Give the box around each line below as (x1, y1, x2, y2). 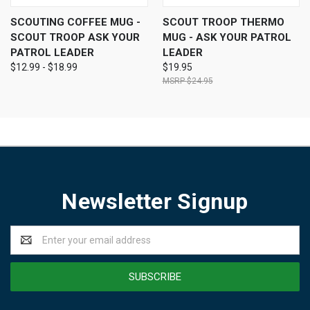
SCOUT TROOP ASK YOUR (10, 31, 140, 44)
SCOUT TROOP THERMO (162, 16, 284, 29)
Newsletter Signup (62, 188, 248, 215)
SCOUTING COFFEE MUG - (10, 16, 140, 29)
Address (10, 241, 47, 253)
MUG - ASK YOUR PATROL (162, 31, 291, 44)
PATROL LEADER (10, 46, 94, 60)
